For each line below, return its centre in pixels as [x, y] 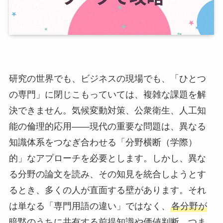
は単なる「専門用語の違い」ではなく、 [89, 206]
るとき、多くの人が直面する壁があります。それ [107, 190]
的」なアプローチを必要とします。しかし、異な [107, 158]
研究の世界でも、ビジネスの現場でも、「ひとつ [107, 78]
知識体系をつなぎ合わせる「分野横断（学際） [103, 142]
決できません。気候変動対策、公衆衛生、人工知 [107, 110]
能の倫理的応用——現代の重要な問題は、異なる [107, 126]
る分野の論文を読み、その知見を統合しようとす [107, 174]
